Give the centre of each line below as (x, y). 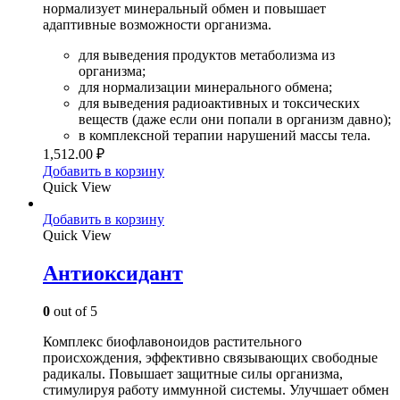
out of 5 (74, 311)
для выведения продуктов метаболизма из (207, 54)
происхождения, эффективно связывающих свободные (210, 357)
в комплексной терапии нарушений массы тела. (225, 135)
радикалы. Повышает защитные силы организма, (193, 373)
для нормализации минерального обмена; (205, 87)
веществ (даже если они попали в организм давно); (235, 119)
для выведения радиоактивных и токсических (219, 103)
